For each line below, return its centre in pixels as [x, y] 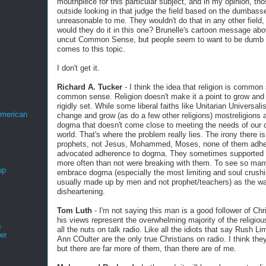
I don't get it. [78, 68]
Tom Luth [75, 210]
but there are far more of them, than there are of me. [147, 248]
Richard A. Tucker [90, 87]
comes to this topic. [91, 49]
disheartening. [81, 191]
